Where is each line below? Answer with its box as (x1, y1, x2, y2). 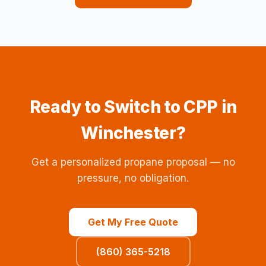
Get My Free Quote (88, 216, 178, 228)
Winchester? (80, 123, 186, 143)
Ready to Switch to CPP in (29, 97, 237, 117)
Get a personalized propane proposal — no (31, 156, 235, 168)
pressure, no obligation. (77, 172, 189, 184)
